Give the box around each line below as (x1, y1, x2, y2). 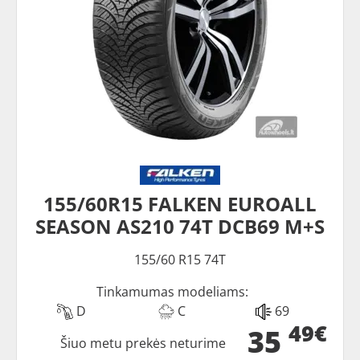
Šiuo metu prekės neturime (60, 333, 227, 352)
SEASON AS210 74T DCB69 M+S (35, 212, 325, 239)
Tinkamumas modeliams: (96, 282, 248, 301)
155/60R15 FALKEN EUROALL (43, 190, 317, 217)
